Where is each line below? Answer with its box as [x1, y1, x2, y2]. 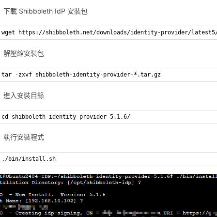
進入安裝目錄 [3, 91, 45, 99]
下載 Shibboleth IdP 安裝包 [3, 7, 88, 15]
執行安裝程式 [3, 133, 45, 141]
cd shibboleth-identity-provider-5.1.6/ [1, 113, 131, 120]
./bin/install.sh [1, 155, 56, 162]
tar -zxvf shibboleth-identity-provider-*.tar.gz [1, 71, 161, 78]
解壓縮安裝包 [3, 48, 45, 57]
